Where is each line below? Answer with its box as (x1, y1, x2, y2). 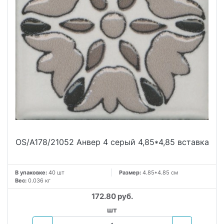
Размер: (119, 168, 142, 176)
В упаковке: (15, 168, 47, 176)
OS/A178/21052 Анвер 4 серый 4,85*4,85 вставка (15, 136, 209, 147)
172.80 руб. (91, 191, 133, 201)
